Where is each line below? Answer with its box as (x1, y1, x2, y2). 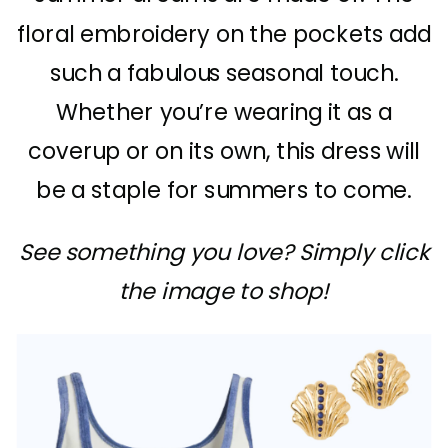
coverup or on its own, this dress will (28, 135, 421, 168)
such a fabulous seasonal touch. (49, 57, 399, 90)
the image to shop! (119, 275, 329, 308)
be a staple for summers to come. (36, 174, 412, 208)
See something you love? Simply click (18, 236, 430, 269)
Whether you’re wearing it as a (56, 96, 392, 129)
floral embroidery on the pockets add (16, 18, 432, 51)
